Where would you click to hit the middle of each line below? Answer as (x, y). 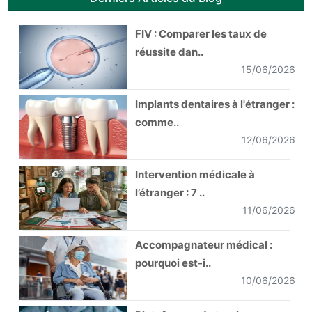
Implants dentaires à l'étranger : (215, 104)
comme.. (157, 122)
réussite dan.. (169, 52)
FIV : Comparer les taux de (201, 33)
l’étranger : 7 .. (170, 192)
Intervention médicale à (195, 174)
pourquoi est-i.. (173, 263)
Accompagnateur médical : (204, 244)
